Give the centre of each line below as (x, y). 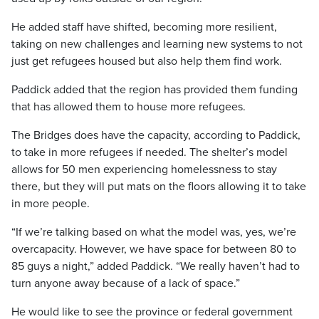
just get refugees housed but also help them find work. (147, 62)
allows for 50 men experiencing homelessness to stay (144, 170)
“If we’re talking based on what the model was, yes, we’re (154, 232)
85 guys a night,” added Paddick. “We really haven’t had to (156, 267)
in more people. (51, 204)
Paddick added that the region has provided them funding (155, 90)
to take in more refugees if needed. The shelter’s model (150, 153)
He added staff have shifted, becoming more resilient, (144, 27)
